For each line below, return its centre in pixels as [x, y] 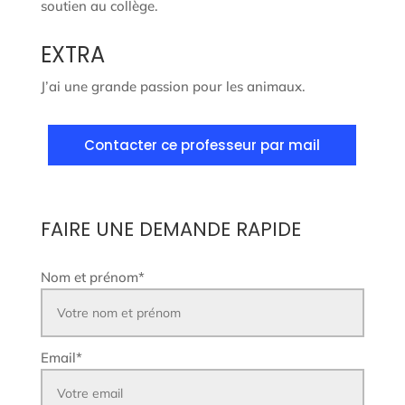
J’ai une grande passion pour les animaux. [173, 87]
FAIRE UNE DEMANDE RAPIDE [170, 230]
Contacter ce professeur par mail [202, 146]
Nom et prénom [89, 278]
